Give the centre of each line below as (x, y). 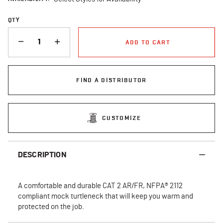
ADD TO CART (148, 42)
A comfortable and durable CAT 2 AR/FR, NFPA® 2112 (100, 186)
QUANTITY (23, 31)
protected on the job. (51, 207)
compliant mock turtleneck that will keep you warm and (106, 196)
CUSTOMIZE (121, 117)
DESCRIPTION (42, 155)
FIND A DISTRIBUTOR (111, 80)
